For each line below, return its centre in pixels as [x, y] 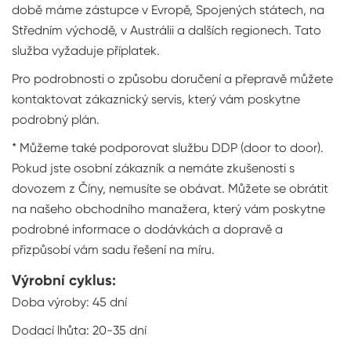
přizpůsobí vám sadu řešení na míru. [113, 250]
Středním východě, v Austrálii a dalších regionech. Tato [166, 30]
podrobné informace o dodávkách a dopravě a [147, 229]
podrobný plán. [56, 119]
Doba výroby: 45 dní [69, 302]
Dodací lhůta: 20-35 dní [79, 330]
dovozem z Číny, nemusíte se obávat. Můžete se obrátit [170, 188]
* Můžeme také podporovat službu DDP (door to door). [168, 148]
